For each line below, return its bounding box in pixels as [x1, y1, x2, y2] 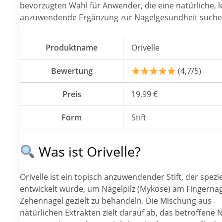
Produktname [46, 42, 98, 54]
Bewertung [51, 65, 93, 77]
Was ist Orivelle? [35, 142, 141, 161]
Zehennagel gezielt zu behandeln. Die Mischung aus [20, 195, 212, 206]
